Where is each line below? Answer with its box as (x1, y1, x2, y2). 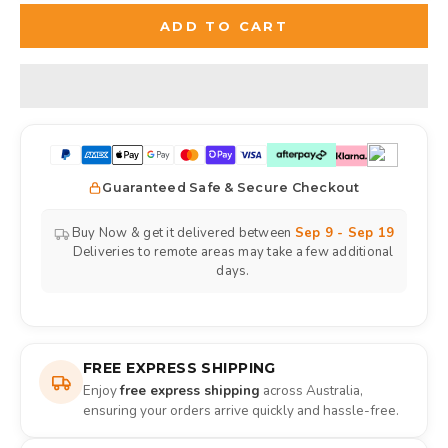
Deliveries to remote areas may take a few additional (72, 243, 394, 262)
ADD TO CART (160, 17, 288, 34)
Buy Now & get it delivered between (71, 224, 295, 243)
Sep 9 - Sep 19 (294, 224, 395, 243)
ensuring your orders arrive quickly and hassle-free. (83, 401, 399, 421)
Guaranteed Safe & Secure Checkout (102, 180, 360, 196)
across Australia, (260, 381, 363, 401)
